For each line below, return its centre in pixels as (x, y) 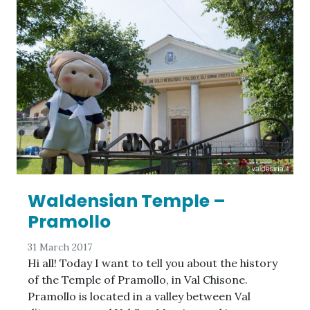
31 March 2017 (60, 247)
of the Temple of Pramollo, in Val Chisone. (138, 280)
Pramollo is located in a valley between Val (139, 297)
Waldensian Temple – (127, 201)
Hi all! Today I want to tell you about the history (153, 263)
